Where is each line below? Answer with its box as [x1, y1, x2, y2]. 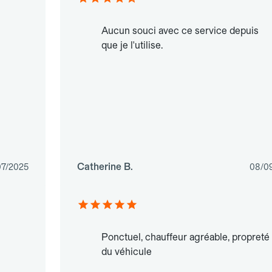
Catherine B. [76, 161, 133, 173]
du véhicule [101, 246, 152, 258]
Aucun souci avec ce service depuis [101, 25, 259, 37]
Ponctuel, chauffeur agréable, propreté [101, 231, 270, 243]
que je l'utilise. [101, 39, 163, 52]
